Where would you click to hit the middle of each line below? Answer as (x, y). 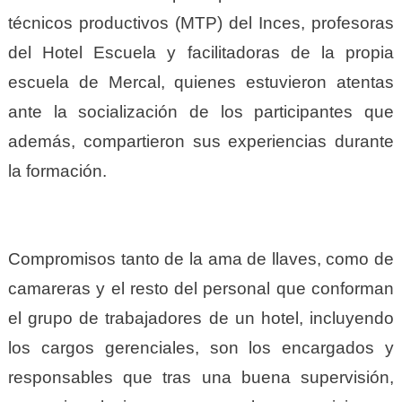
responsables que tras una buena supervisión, (201, 377)
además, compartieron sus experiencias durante (201, 141)
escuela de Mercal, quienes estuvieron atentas (201, 82)
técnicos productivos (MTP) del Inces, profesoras (201, 22)
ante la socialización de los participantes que (201, 111)
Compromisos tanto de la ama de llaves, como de (201, 258)
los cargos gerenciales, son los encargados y (201, 347)
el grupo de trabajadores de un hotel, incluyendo (201, 318)
